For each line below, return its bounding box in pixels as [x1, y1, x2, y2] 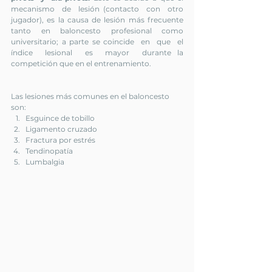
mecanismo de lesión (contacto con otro [11, 4, 183, 13]
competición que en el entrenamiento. [11, 59, 151, 68]
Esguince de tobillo [25, 114, 95, 123]
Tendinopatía [25, 146, 75, 155]
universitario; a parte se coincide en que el [11, 37, 183, 46]
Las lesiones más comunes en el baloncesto [11, 92, 171, 101]
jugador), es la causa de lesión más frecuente [11, 15, 183, 24]
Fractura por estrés [25, 135, 95, 144]
